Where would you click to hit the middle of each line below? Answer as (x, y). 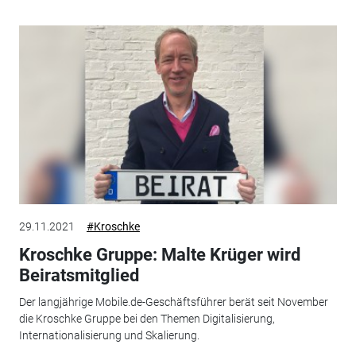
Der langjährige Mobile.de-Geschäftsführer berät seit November (173, 302)
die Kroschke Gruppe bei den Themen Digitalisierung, (147, 319)
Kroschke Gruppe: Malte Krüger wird (159, 254)
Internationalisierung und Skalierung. (109, 336)
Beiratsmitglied (79, 275)
